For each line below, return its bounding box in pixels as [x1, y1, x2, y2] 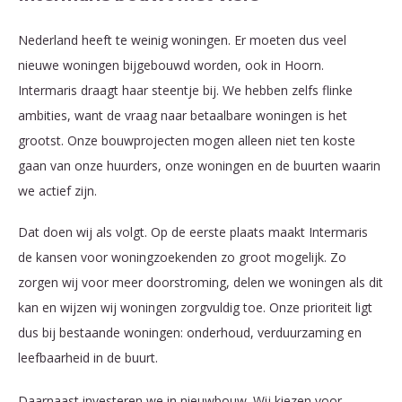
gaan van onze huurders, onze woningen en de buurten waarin [18, 157, 380, 175]
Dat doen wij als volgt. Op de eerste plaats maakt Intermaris [18, 223, 368, 240]
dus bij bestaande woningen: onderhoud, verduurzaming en [18, 323, 362, 341]
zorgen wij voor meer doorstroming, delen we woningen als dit [18, 273, 383, 291]
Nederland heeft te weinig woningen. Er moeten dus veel [18, 31, 346, 49]
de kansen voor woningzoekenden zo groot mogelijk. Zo [18, 248, 346, 266]
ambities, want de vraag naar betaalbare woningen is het [18, 107, 347, 125]
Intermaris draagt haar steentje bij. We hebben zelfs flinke [18, 82, 353, 100]
